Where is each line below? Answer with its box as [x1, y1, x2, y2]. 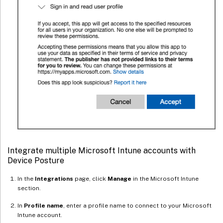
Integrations [35, 175, 73, 183]
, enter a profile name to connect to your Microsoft [63, 202, 212, 210]
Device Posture [7, 156, 64, 166]
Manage [108, 175, 131, 183]
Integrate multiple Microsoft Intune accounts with [7, 146, 196, 156]
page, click [73, 175, 108, 183]
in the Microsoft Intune [131, 175, 199, 183]
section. [17, 185, 41, 192]
